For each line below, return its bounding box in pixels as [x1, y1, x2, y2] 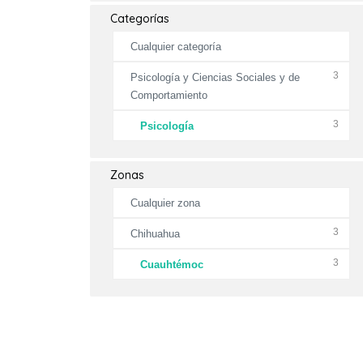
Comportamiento [130, 89, 207, 101]
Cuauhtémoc [140, 258, 203, 271]
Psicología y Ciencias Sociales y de [130, 71, 300, 83]
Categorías [110, 11, 170, 26]
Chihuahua [130, 228, 180, 240]
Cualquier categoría [130, 41, 221, 53]
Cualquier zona [130, 197, 200, 209]
